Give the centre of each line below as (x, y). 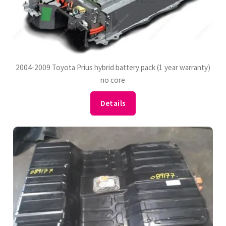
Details (113, 103)
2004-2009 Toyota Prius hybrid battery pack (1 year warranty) (113, 67)
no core (113, 80)
